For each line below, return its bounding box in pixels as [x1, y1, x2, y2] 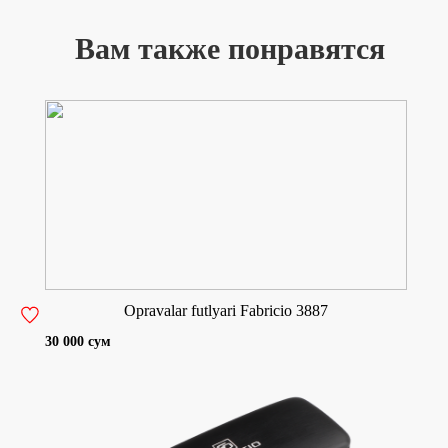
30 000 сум [45, 333, 111, 349]
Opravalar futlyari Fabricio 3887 [124, 301, 329, 319]
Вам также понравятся [75, 31, 385, 65]
